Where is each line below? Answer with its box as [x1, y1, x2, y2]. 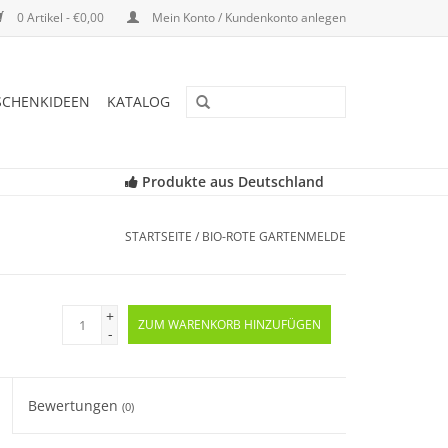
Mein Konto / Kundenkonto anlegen [149, 9, 346, 26]
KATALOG [107, 92, 170, 111]
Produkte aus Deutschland [137, 172, 324, 191]
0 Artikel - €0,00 [14, 9, 107, 26]
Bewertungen [28, 396, 123, 415]
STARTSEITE [125, 228, 192, 245]
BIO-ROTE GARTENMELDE [202, 228, 346, 245]
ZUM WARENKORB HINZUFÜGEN [138, 316, 321, 333]
